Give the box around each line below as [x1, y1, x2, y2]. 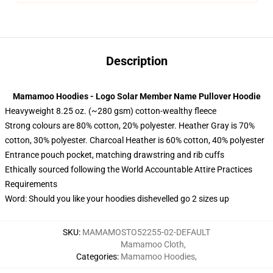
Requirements [5, 179, 57, 189]
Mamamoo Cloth [121, 239, 184, 249]
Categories [76, 251, 117, 261]
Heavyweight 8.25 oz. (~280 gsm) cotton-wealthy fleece [5, 105, 216, 116]
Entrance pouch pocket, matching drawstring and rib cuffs [5, 149, 224, 160]
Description [105, 53, 168, 68]
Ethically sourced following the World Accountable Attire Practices [5, 164, 252, 174]
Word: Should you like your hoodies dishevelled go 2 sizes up [5, 193, 229, 204]
